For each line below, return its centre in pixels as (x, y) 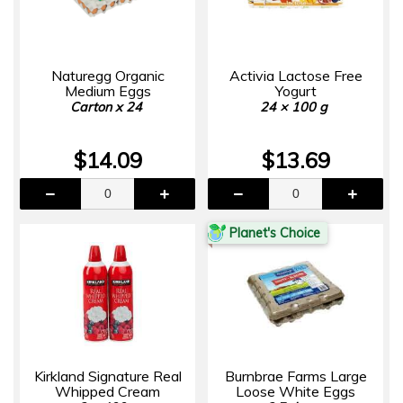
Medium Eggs (107, 90)
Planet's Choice (275, 233)
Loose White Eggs (296, 391)
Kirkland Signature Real (107, 376)
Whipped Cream (107, 391)
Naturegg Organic (107, 75)
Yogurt (296, 90)
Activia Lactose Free (296, 75)
